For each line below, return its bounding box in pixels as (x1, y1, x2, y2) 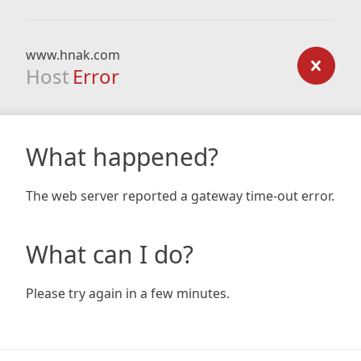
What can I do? (26, 238, 193, 271)
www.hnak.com (26, 46, 120, 64)
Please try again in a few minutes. (26, 284, 230, 302)
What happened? (26, 140, 218, 173)
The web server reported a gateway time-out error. (26, 187, 334, 205)
